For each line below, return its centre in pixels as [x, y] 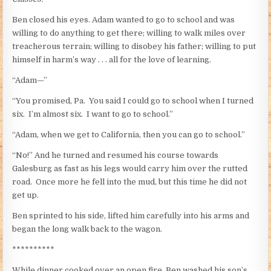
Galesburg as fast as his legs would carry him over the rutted [130, 168]
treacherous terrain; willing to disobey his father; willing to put [134, 46]
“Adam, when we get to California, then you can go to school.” [129, 134]
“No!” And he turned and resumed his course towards [116, 155]
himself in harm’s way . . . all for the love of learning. [112, 59]
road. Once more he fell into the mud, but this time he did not [130, 181]
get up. [26, 195]
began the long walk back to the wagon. [87, 229]
